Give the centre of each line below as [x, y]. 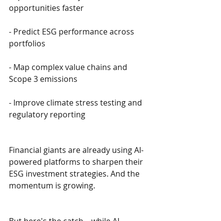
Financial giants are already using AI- [76, 150]
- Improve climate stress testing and [76, 103]
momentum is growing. [52, 185]
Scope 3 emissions [43, 79]
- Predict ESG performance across [73, 32]
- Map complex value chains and [69, 67]
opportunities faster [46, 8]
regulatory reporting [47, 114]
